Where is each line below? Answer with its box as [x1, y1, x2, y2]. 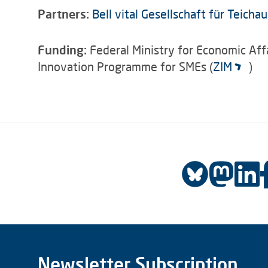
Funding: [38, 42, 90, 57]
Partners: [38, 7, 92, 21]
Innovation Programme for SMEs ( [38, 59, 213, 74]
